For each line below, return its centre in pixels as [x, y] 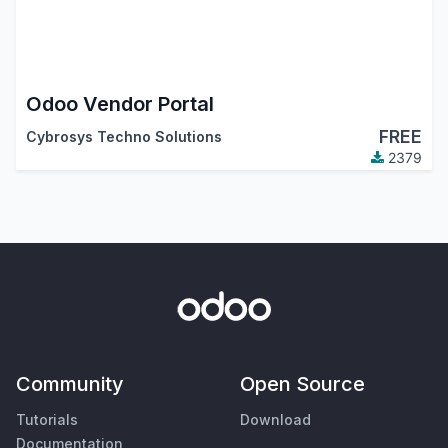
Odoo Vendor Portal [119, 103]
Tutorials [47, 420]
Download [275, 420]
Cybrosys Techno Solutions [123, 136]
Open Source [302, 384]
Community [70, 384]
